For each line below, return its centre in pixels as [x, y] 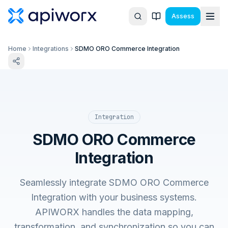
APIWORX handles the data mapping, [114, 212]
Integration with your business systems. [114, 197]
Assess [183, 16]
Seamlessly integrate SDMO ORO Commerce [114, 182]
